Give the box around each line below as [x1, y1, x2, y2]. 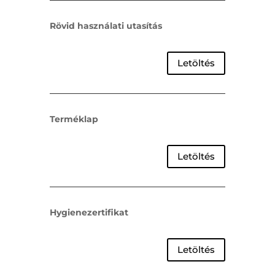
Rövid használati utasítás [49, 20, 162, 31]
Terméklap [49, 113, 98, 125]
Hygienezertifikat [49, 206, 128, 218]
